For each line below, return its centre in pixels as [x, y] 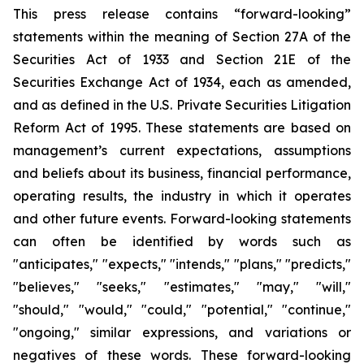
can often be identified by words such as [182, 241]
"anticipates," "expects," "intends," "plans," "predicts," [182, 264]
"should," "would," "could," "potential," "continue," [182, 310]
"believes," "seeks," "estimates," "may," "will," [182, 287]
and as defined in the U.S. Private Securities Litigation [182, 105]
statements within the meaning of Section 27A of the [182, 37]
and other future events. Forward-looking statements [182, 219]
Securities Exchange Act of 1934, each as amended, [182, 82]
